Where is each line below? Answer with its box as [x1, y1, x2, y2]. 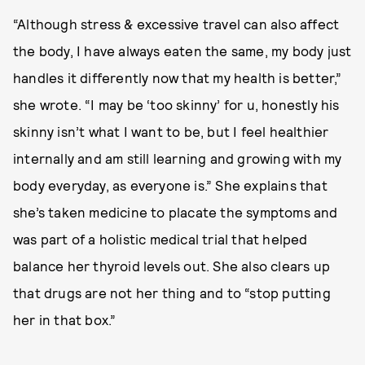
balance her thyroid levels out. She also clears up [13, 257, 331, 274]
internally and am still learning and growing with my [13, 150, 342, 166]
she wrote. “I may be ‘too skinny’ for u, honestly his [13, 96, 340, 112]
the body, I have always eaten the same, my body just [13, 42, 352, 59]
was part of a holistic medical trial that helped [13, 231, 308, 247]
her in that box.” [13, 311, 117, 328]
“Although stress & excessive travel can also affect [13, 15, 340, 32]
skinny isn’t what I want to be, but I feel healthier [13, 123, 329, 139]
